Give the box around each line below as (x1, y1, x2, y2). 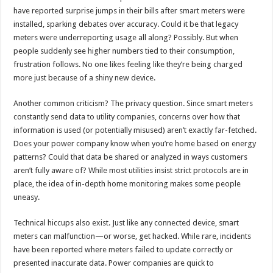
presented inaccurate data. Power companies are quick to (13, 258, 214, 268)
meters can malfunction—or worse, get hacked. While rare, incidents (13, 231, 252, 241)
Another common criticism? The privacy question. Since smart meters (13, 98, 253, 108)
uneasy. (13, 192, 40, 202)
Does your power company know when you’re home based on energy (13, 138, 257, 148)
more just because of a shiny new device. (13, 73, 156, 82)
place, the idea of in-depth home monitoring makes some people (13, 179, 241, 188)
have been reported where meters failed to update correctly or (13, 244, 233, 254)
